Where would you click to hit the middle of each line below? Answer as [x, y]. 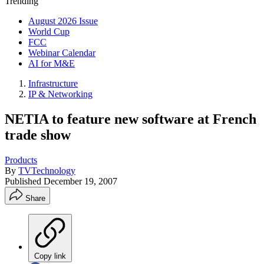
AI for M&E [52, 63]
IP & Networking [60, 94]
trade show [38, 135]
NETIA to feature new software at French [131, 119]
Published [24, 181]
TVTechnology [47, 170]
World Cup [49, 32]
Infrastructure [53, 83]
